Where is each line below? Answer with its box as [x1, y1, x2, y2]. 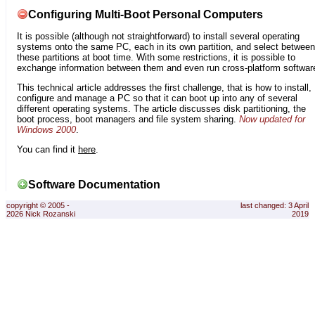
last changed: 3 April [240, 200, 309, 210]
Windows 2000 [17, 124, 76, 136]
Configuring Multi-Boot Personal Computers [28, 8, 263, 21]
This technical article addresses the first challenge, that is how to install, [17, 82, 311, 94]
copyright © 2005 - [6, 200, 70, 210]
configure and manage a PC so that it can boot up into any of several [17, 93, 297, 104]
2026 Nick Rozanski [6, 209, 75, 218]
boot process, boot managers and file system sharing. [17, 114, 239, 125]
